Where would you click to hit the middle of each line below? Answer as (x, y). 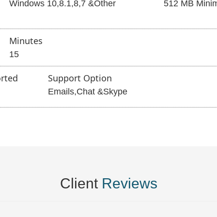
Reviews (129, 183)
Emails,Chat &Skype (87, 92)
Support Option (80, 78)
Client (81, 183)
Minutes (26, 41)
